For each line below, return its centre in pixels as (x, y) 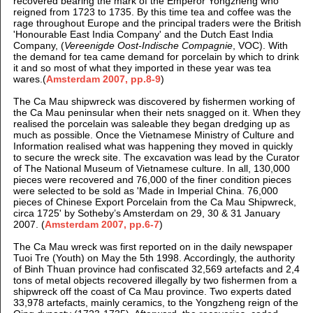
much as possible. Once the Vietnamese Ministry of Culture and (153, 135)
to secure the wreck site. (68, 158)
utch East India (240, 35)
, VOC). (249, 46)
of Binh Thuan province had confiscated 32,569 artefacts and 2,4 (156, 269)
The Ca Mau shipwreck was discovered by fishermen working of (154, 102)
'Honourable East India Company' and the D (110, 35)
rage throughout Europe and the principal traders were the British (157, 23)
